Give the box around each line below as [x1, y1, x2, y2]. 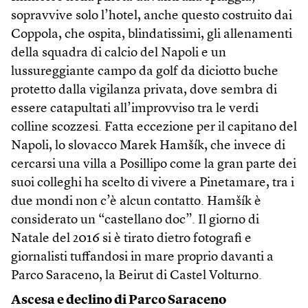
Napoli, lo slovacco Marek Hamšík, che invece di [11, 140, 285, 153]
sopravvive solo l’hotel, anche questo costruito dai [11, 10, 292, 23]
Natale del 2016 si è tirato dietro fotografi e [11, 232, 252, 246]
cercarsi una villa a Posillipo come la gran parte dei [11, 158, 296, 172]
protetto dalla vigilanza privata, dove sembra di [11, 84, 277, 98]
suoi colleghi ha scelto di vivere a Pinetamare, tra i [11, 177, 294, 190]
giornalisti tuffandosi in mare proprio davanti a [11, 251, 274, 265]
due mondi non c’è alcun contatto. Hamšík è [11, 195, 261, 209]
